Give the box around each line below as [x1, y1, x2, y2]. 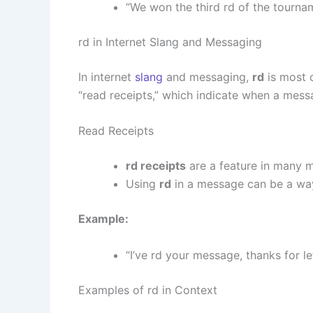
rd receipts [126, 159, 186, 173]
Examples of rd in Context [78, 283, 217, 298]
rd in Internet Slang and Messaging [78, 34, 262, 49]
